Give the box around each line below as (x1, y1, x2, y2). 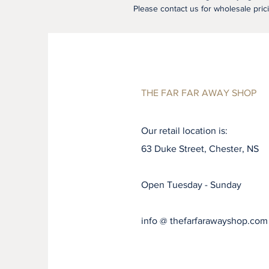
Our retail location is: (141, 125, 228, 136)
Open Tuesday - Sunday (141, 180, 241, 190)
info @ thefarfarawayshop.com (141, 216, 268, 226)
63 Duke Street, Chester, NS (141, 144, 259, 154)
